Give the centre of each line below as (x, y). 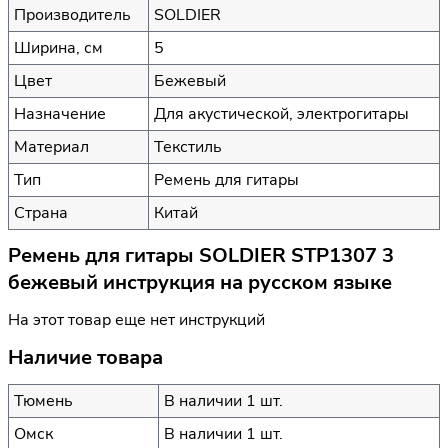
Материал (51, 146)
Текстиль (188, 146)
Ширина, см (58, 47)
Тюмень (43, 400)
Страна (41, 212)
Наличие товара (85, 357)
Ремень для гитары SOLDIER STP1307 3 (201, 256)
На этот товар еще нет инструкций (136, 320)
